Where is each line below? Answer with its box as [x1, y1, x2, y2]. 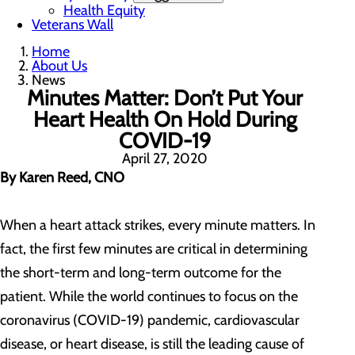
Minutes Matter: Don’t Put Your [27, 85, 303, 111]
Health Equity [63, 2, 145, 19]
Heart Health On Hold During [33, 106, 296, 132]
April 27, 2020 [122, 150, 208, 167]
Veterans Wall [32, 16, 113, 33]
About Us [32, 57, 87, 74]
